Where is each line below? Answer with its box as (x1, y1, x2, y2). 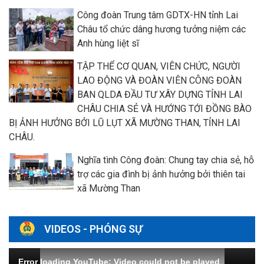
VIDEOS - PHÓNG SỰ (44, 222, 143, 235)
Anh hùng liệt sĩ (77, 37, 139, 49)
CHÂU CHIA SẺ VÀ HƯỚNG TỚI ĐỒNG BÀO (77, 103, 252, 114)
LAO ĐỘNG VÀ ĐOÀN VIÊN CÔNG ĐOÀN (77, 74, 242, 86)
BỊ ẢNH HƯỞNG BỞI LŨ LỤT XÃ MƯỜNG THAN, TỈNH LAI (9, 117, 240, 128)
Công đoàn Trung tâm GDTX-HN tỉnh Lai (77, 9, 238, 21)
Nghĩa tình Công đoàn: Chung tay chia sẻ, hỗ (77, 154, 254, 166)
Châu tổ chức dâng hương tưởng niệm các (77, 23, 246, 35)
